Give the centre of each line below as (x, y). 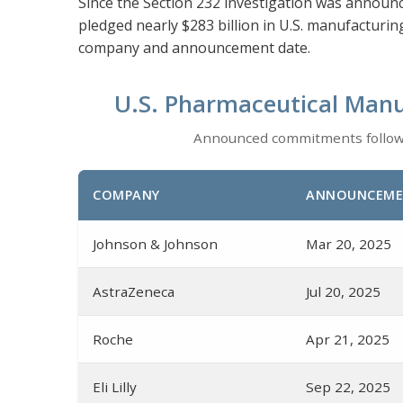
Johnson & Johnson (155, 244)
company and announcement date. (194, 48)
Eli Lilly (115, 387)
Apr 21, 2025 (348, 340)
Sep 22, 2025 (348, 387)
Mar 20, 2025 (349, 244)
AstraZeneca (134, 292)
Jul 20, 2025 (343, 292)
